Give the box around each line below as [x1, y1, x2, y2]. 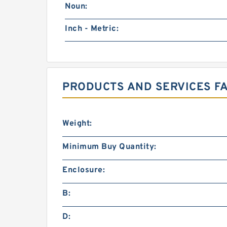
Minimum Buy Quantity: [62, 142, 157, 153]
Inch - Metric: [65, 24, 119, 34]
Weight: [62, 119, 92, 129]
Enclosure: [62, 165, 105, 176]
